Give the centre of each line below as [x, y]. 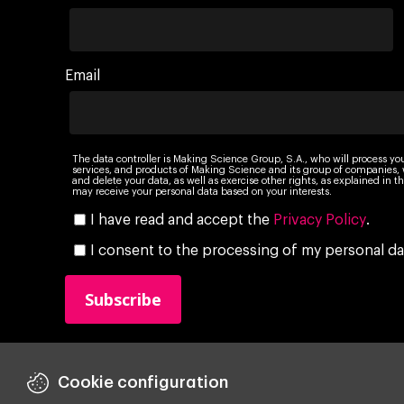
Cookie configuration [143, 382]
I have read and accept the [182, 220]
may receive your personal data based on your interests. [202, 192]
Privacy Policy [320, 220]
